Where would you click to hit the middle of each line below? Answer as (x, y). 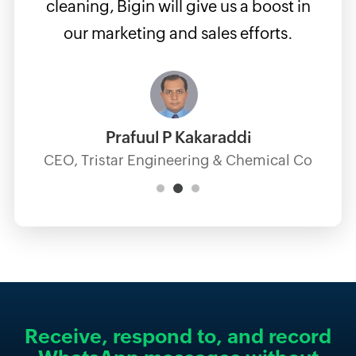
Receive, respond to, (126, 337)
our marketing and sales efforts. (178, 33)
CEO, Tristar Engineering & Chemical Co (178, 161)
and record (279, 337)
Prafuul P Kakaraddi (178, 137)
